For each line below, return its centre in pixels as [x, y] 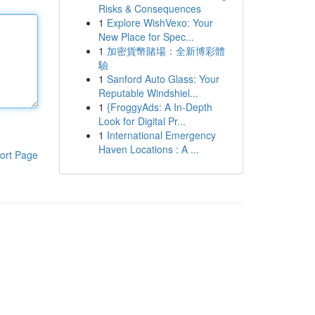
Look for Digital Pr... [142, 121]
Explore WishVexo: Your [160, 22]
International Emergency [161, 135]
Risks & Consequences [149, 8]
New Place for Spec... [146, 37]
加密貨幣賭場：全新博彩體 [166, 51]
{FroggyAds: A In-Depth [159, 107]
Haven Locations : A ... [148, 149]
